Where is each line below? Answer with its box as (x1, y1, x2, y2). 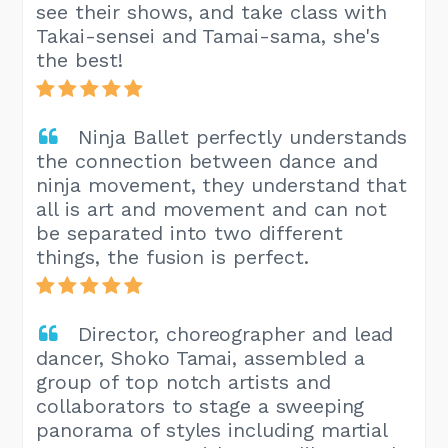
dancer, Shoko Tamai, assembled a (36, 346, 365, 371)
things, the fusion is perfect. (36, 245, 309, 270)
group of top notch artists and (36, 370, 331, 395)
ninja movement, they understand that (36, 173, 408, 198)
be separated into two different (36, 221, 343, 246)
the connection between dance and (36, 149, 378, 174)
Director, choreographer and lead (78, 322, 394, 347)
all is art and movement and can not (36, 197, 388, 222)
